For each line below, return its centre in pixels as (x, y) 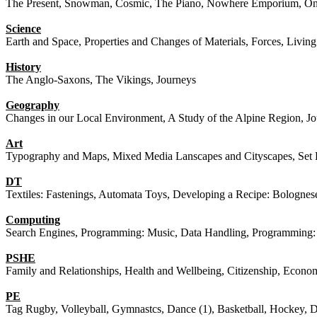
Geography (33, 105)
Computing (33, 220)
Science (23, 29)
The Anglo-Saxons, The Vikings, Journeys (101, 80)
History (23, 67)
